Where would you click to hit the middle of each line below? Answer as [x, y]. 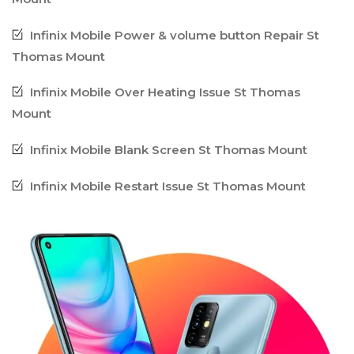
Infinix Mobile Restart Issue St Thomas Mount [168, 186]
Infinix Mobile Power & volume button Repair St [174, 35]
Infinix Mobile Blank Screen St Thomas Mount [168, 150]
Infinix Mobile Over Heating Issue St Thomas [165, 92]
